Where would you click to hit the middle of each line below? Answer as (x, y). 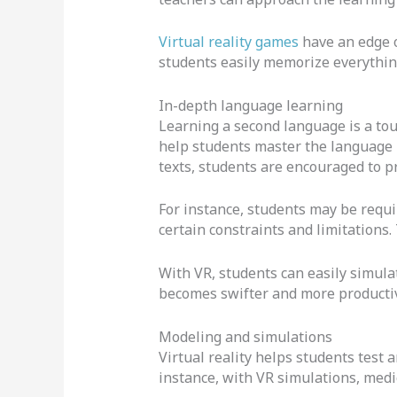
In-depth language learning (250, 105)
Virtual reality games (230, 42)
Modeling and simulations (245, 336)
